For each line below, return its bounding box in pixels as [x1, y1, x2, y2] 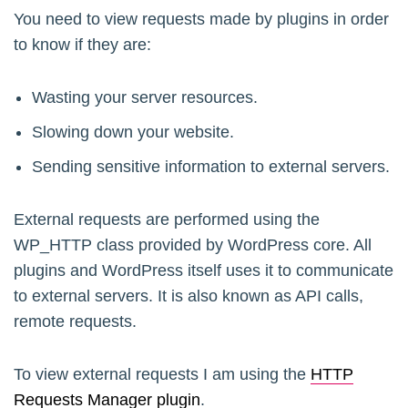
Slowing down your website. [32, 123, 234, 142]
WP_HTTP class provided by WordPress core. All [14, 236, 372, 255]
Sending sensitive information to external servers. [32, 158, 390, 177]
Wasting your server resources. [32, 88, 258, 107]
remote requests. [14, 312, 137, 331]
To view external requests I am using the [14, 365, 311, 384]
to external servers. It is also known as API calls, [14, 287, 363, 306]
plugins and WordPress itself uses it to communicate [14, 261, 393, 280]
